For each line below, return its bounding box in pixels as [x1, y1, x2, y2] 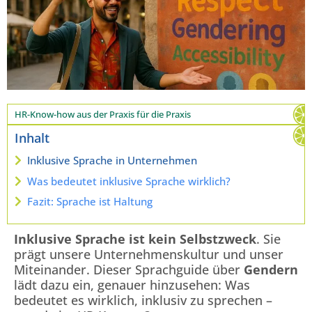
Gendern [244, 261, 298, 279]
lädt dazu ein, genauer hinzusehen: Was [14, 276, 250, 294]
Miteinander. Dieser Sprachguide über [14, 261, 244, 279]
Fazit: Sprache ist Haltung [27, 194, 153, 209]
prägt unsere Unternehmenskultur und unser [14, 246, 283, 263]
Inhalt [15, 130, 49, 147]
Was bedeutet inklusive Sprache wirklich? [27, 173, 231, 188]
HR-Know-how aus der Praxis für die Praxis [15, 108, 191, 121]
